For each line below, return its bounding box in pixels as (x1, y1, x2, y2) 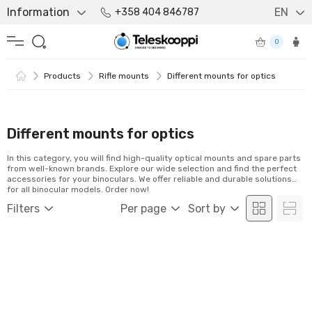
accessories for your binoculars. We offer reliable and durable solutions (7, 174, 292, 184)
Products (44, 71, 81, 81)
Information (7, 6, 70, 19)
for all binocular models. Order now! (7, 185, 149, 194)
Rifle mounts (99, 71, 149, 81)
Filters (7, 201, 40, 215)
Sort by (188, 201, 226, 215)
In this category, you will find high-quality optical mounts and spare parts (7, 153, 301, 163)
